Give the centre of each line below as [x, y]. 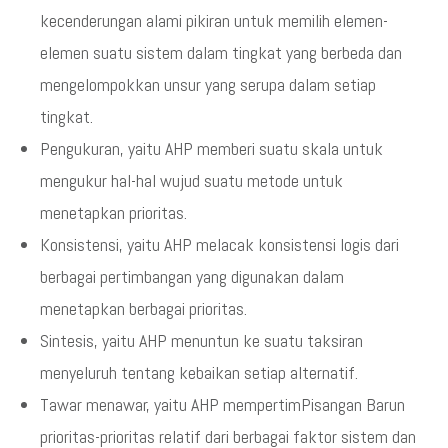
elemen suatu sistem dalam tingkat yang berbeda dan [221, 52]
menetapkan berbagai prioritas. [143, 308]
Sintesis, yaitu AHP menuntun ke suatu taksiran [201, 340]
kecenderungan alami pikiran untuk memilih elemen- [214, 20]
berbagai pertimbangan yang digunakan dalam [192, 276]
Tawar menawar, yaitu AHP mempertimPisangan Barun [222, 404]
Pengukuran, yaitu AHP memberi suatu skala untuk [211, 148]
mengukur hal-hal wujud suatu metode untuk [191, 180]
